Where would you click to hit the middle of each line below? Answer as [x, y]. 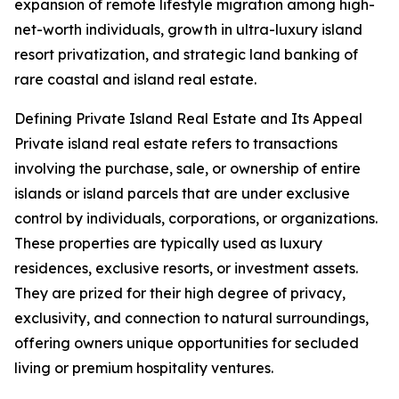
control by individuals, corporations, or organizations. [196, 219]
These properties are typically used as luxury [168, 244]
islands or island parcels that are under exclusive [182, 194]
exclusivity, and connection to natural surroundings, [191, 318]
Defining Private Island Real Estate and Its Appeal [188, 119]
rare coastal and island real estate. [135, 80]
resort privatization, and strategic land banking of [186, 55]
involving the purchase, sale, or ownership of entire [187, 169]
